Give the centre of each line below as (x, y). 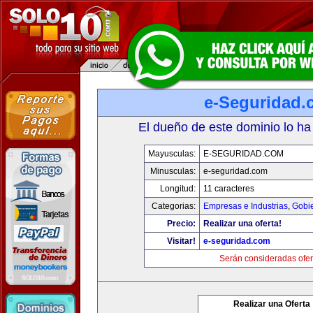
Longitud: (178, 189)
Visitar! (181, 241)
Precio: (181, 224)
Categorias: (174, 206)
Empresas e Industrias (246, 206)
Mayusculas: (172, 154)
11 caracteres (229, 189)
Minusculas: (173, 171)
